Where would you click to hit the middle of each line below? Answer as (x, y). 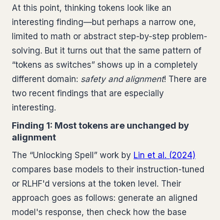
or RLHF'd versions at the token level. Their (96, 184)
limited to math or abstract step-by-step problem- (110, 36)
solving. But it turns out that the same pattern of (107, 51)
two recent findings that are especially (88, 93)
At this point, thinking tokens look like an (92, 8)
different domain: (46, 79)
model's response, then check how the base (99, 212)
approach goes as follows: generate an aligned (105, 198)
